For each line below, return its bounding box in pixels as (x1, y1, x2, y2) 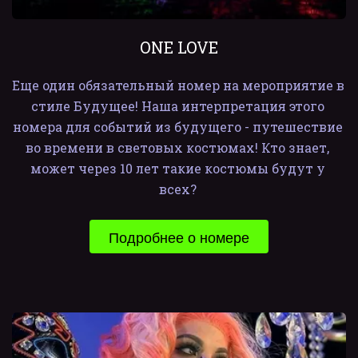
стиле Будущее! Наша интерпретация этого (30, 97, 324, 114)
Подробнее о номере (109, 226, 249, 247)
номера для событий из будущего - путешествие (12, 118, 343, 135)
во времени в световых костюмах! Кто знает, (26, 139, 329, 156)
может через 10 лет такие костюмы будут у (30, 160, 325, 177)
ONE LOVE (140, 37, 218, 58)
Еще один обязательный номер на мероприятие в (12, 77, 344, 93)
